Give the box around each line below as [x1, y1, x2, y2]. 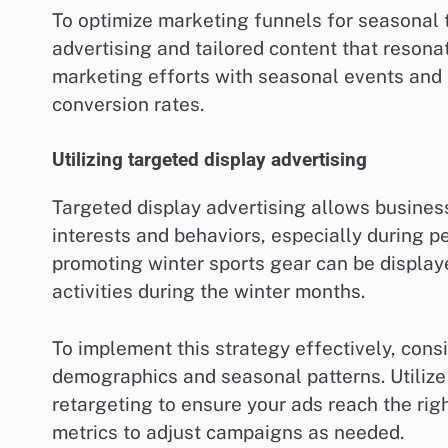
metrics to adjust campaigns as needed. [52, 420, 404, 443]
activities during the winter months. [52, 280, 365, 303]
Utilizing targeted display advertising [52, 149, 367, 172]
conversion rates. [52, 92, 204, 115]
